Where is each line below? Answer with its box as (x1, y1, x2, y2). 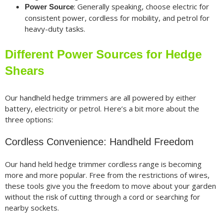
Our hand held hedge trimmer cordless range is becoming (4, 159, 202, 169)
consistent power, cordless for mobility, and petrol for (24, 13, 210, 23)
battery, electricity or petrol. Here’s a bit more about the (4, 103, 199, 113)
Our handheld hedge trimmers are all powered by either (4, 92, 196, 103)
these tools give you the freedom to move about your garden (4, 180, 216, 191)
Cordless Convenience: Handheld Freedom (4, 136, 194, 147)
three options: (4, 114, 53, 124)
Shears (4, 64, 44, 78)
